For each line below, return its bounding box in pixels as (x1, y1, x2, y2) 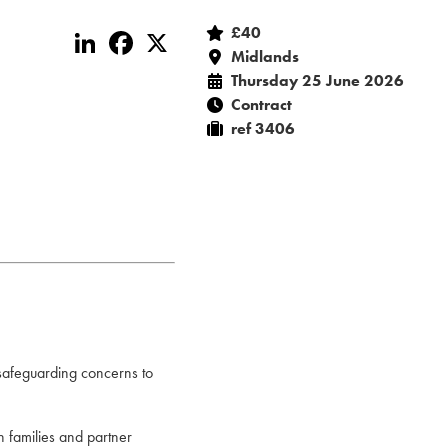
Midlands (231, 46, 299, 67)
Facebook (137, 24, 208, 45)
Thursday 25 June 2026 (231, 70, 404, 91)
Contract (231, 94, 292, 115)
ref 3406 (231, 118, 295, 139)
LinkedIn (101, 24, 163, 45)
